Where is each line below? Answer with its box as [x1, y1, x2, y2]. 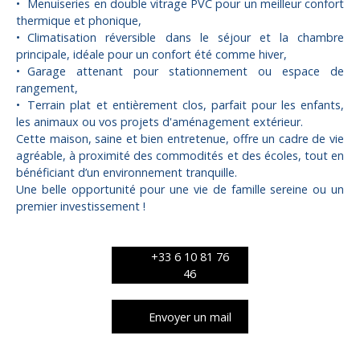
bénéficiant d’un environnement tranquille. [16, 165, 237, 181]
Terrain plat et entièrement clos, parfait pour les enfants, [27, 97, 344, 113]
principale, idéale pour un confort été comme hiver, [16, 47, 287, 63]
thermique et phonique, [16, 13, 141, 29]
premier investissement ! [16, 198, 145, 215]
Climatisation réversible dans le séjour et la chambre [27, 30, 344, 46]
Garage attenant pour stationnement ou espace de [27, 63, 344, 80]
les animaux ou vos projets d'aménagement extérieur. [16, 114, 303, 130]
